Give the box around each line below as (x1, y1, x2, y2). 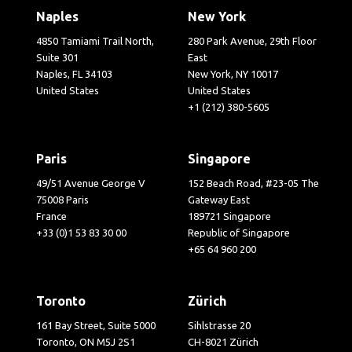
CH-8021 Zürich (188, 335, 258, 347)
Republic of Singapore (188, 226, 290, 238)
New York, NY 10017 (188, 68, 278, 79)
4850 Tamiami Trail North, (36, 35, 155, 46)
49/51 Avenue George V (36, 177, 146, 189)
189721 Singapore (188, 210, 271, 222)
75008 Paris (36, 193, 90, 205)
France (36, 210, 68, 222)
